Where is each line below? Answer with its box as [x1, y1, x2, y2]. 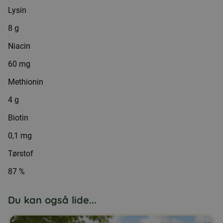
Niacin [8, 41, 30, 51]
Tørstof [8, 149, 33, 158]
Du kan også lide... [8, 194, 97, 206]
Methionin [8, 77, 43, 87]
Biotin [8, 113, 28, 122]
